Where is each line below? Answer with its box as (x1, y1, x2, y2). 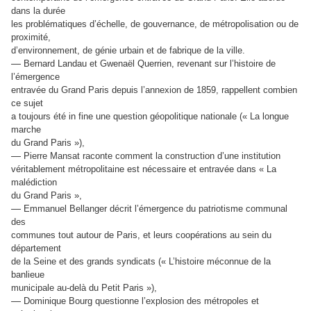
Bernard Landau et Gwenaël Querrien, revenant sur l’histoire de (24, 58, 276, 69)
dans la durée (11, 6, 65, 17)
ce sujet (11, 98, 43, 109)
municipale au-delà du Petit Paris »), (11, 283, 157, 294)
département (11, 243, 61, 254)
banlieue (11, 269, 44, 280)
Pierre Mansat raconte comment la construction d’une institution (24, 151, 280, 162)
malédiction (11, 177, 57, 188)
